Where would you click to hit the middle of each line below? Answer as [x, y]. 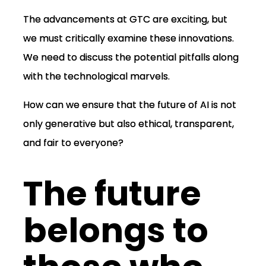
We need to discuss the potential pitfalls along [131, 58]
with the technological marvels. [96, 77]
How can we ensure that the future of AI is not [129, 105]
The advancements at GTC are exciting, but [125, 20]
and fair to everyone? [73, 143]
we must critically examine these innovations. [128, 39]
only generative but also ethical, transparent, [128, 124]
